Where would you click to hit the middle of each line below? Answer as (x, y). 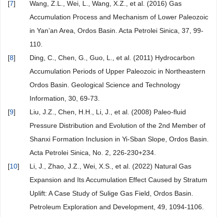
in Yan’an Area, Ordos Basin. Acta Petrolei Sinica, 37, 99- (116, 31)
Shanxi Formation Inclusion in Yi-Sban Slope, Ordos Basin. (119, 139)
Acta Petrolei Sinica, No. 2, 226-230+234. (93, 153)
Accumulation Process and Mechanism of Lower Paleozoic (119, 17)
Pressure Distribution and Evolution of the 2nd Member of (117, 126)
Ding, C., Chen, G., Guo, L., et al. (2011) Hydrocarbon (112, 58)
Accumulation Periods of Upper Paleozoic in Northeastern (117, 71)
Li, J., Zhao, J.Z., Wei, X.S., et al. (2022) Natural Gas (110, 166)
